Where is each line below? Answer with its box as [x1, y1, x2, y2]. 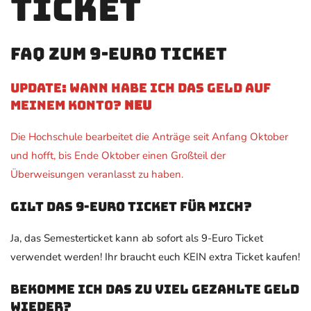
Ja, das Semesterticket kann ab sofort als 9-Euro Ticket [10, 231, 263, 246]
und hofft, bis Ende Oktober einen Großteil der [10, 149, 226, 163]
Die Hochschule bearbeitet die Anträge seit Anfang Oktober [10, 130, 288, 144]
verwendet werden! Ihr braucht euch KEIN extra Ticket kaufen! [10, 250, 300, 264]
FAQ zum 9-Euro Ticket [10, 43, 227, 65]
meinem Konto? [10, 97, 124, 114]
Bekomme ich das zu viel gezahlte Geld [10, 281, 299, 298]
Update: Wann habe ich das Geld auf [10, 80, 271, 96]
